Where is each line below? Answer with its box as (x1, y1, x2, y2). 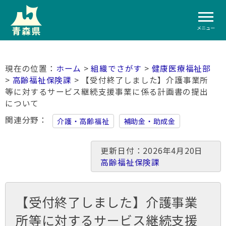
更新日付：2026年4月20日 (100, 145, 211, 156)
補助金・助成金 (123, 116, 176, 126)
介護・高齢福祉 (57, 116, 109, 126)
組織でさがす (91, 63, 142, 74)
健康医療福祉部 (151, 63, 211, 74)
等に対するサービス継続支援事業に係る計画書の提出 (5, 86, 208, 97)
